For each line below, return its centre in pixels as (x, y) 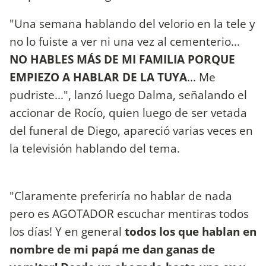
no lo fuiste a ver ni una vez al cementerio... (125, 42)
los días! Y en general (66, 231)
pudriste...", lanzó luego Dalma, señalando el (128, 95)
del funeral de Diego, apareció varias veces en (131, 131)
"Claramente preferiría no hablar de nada (121, 195)
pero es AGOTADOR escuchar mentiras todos (129, 213)
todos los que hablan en (189, 231)
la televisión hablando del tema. (95, 148)
